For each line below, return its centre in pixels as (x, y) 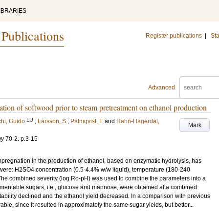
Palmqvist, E (87, 121)
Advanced (162, 88)
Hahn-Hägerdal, (138, 121)
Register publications (174, 36)
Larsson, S (52, 121)
